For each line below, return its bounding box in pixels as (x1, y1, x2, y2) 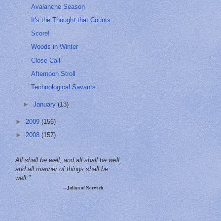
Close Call (31, 56, 61, 64)
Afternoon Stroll (31, 70, 76, 77)
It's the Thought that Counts (31, 16, 111, 24)
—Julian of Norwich (63, 184, 103, 191)
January (33, 101, 58, 108)
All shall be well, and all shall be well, (15, 156, 121, 164)
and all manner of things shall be (15, 165, 108, 173)
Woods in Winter (31, 43, 78, 51)
